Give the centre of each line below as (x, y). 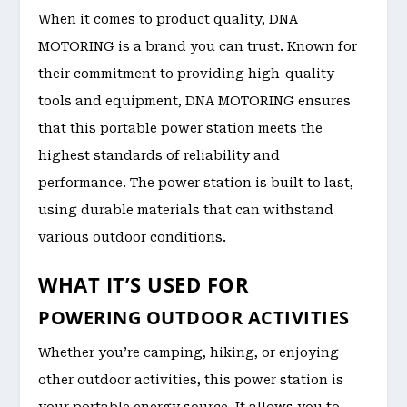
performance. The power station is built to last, (196, 183)
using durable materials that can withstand (186, 210)
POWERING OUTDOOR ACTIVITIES (194, 317)
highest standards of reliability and (159, 156)
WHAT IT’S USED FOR (144, 284)
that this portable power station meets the (181, 129)
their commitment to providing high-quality (187, 74)
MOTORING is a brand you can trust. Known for (198, 47)
